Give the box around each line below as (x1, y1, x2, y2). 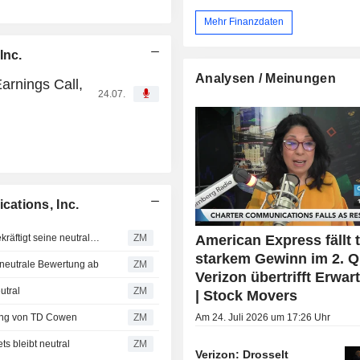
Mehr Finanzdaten (204, 16, 284, 28)
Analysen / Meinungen (195, 71, 336, 85)
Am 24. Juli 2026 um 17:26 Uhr (195, 311, 331, 323)
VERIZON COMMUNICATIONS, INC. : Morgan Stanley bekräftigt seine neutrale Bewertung (90, 231, 100, 243)
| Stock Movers (195, 287, 298, 304)
